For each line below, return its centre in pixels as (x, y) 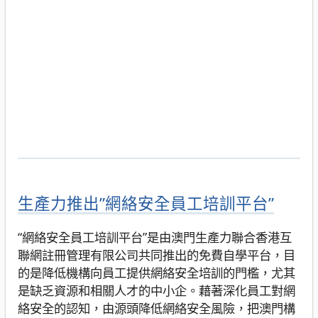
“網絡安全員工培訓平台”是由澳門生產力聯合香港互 (154, 237)
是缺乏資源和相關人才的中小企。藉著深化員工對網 (156, 291)
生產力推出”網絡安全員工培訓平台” (146, 204)
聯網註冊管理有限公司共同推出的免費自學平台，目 (156, 255)
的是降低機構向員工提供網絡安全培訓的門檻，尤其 (156, 273)
